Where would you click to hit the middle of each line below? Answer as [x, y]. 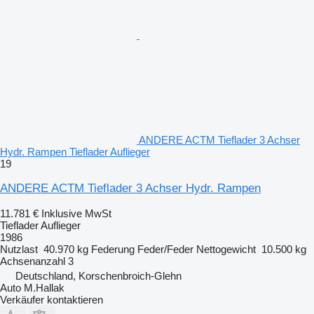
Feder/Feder [165, 249]
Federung [113, 249]
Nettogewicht [226, 249]
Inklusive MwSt [76, 213]
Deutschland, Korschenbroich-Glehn [98, 275]
